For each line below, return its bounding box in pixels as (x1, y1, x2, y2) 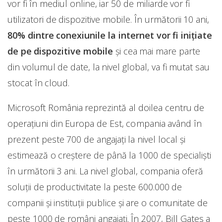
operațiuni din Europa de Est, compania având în (7, 117, 202, 130)
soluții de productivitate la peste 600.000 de (7, 181, 182, 193)
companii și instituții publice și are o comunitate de (7, 197, 208, 209)
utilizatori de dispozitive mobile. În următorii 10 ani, (7, 13, 209, 26)
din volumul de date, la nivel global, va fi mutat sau (7, 61, 210, 73)
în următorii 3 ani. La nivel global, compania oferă (7, 165, 203, 177)
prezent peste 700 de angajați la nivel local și (7, 133, 185, 146)
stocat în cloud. (7, 77, 70, 89)
